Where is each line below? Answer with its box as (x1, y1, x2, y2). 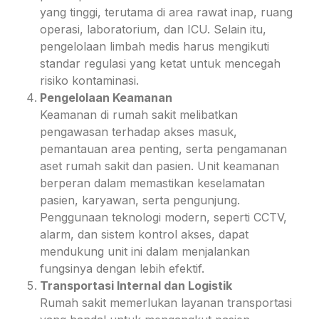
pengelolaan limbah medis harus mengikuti (40, 38, 269, 53)
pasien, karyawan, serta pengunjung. (40, 192, 240, 207)
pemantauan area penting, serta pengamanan (40, 141, 287, 156)
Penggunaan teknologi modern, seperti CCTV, (40, 209, 287, 224)
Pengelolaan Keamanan (40, 90, 172, 105)
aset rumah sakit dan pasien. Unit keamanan (40, 158, 279, 173)
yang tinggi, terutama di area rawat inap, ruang (40, 4, 293, 19)
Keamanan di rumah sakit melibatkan (40, 107, 238, 122)
